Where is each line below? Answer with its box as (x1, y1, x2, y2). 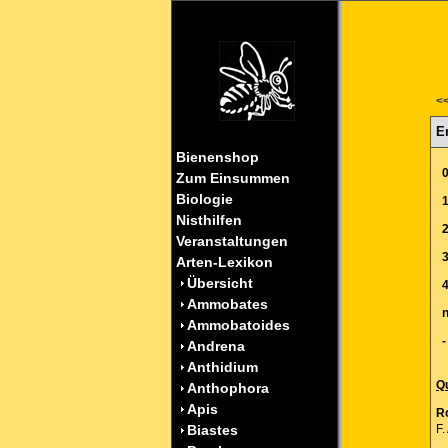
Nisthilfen (172, 212, 242, 228)
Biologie (172, 191, 233, 207)
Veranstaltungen (172, 233, 288, 249)
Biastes (187, 422, 238, 438)
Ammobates (187, 296, 268, 312)
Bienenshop (172, 149, 259, 165)
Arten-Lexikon (172, 254, 273, 270)
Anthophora (187, 380, 269, 396)
